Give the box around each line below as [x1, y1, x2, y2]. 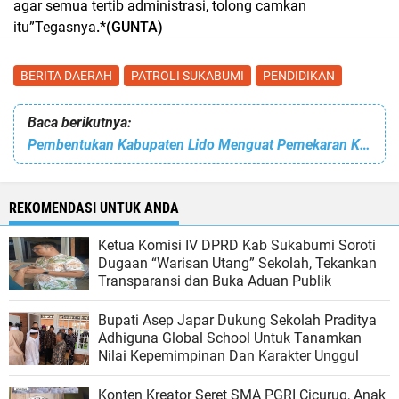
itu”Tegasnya [13, 18, 96, 36]
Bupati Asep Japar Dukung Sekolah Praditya [98, 311, 377, 329]
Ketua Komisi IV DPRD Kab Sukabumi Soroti [98, 236, 376, 254]
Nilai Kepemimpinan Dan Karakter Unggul [98, 346, 359, 364]
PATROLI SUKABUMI [131, 68, 244, 83]
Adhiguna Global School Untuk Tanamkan [98, 329, 362, 346]
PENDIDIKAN [263, 68, 335, 83]
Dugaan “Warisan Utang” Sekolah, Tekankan [98, 254, 377, 272]
